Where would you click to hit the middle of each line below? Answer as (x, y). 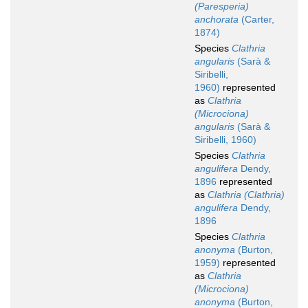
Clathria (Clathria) (246, 195)
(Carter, (256, 20)
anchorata (217, 20)
